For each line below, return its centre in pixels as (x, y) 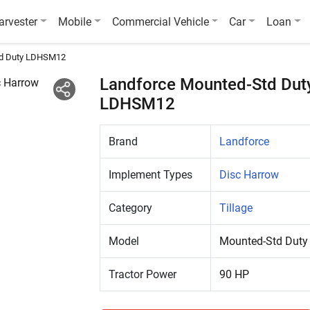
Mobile (75, 21)
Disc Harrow (249, 175)
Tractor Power (143, 274)
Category (130, 208)
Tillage (236, 208)
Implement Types (151, 175)
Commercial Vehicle (160, 21)
